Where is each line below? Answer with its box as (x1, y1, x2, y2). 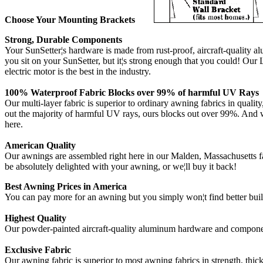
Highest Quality (5, 213, 66, 223)
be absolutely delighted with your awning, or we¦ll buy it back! (5, 161, 237, 171)
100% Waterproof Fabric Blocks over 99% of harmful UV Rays (5, 87, 259, 97)
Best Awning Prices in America (5, 181, 127, 191)
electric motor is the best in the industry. (5, 66, 151, 76)
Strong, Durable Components (5, 34, 122, 45)
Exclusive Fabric (5, 244, 71, 255)
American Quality (5, 140, 76, 150)
